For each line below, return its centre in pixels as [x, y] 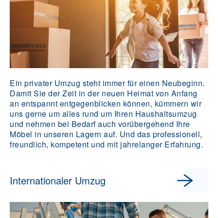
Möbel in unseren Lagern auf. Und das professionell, [106, 134]
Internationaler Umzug [58, 181]
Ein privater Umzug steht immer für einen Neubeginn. [107, 83]
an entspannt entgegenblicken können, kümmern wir [106, 104]
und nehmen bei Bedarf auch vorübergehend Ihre [100, 124]
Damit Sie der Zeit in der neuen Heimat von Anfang [104, 93]
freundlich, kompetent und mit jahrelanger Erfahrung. [106, 145]
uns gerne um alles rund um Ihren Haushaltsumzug [103, 114]
